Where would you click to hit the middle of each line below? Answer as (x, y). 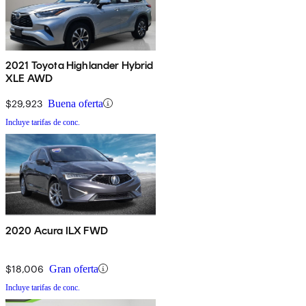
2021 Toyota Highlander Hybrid (80, 65)
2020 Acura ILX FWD (57, 230)
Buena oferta (75, 103)
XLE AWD (29, 78)
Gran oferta (74, 268)
